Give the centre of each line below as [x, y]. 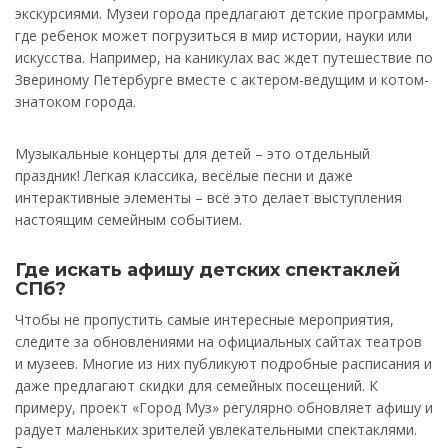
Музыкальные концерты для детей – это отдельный [192, 154]
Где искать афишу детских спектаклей [207, 270]
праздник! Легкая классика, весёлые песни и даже [184, 176]
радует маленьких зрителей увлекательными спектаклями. [216, 430]
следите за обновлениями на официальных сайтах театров [218, 342]
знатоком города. [75, 102]
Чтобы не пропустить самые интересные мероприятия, [204, 320]
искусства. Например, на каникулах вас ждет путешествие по [224, 58]
